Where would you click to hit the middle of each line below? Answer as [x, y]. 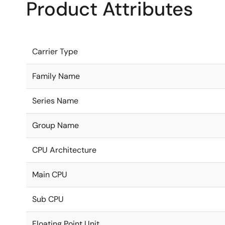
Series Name [55, 101]
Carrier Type [55, 51]
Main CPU [50, 175]
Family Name [56, 76]
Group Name [55, 125]
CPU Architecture [64, 150]
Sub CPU [48, 199]
